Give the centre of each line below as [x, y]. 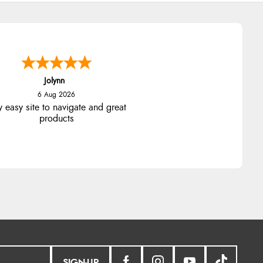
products [56, 119]
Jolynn [54, 81]
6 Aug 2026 [56, 95]
